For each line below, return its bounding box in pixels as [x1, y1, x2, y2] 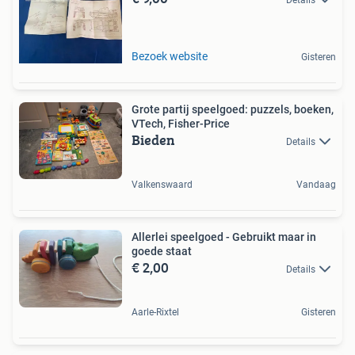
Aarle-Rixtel [132, 307, 179, 319]
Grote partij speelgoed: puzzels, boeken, [132, 102, 334, 116]
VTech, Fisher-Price [132, 116, 230, 130]
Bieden [132, 128, 175, 151]
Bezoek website [132, 49, 208, 63]
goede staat [132, 244, 192, 258]
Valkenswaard [132, 178, 193, 190]
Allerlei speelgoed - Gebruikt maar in [132, 230, 316, 243]
